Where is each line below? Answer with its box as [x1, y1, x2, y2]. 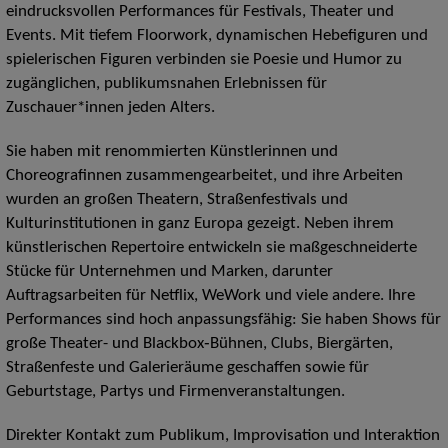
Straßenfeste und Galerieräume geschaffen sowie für [5, 359, 369, 376]
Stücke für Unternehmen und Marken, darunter [5, 263, 333, 280]
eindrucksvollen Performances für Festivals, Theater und [5, 3, 394, 20]
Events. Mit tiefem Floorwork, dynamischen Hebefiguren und [5, 27, 428, 44]
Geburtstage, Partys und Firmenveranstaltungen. [5, 383, 345, 400]
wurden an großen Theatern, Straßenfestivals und [5, 191, 348, 208]
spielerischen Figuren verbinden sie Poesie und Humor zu [5, 51, 402, 68]
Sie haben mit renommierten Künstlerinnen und [5, 143, 338, 160]
